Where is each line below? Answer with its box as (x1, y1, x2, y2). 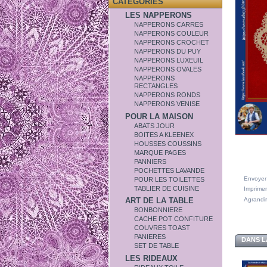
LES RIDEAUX (125, 253, 178, 263)
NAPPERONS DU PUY (134, 48, 201, 55)
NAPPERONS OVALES (134, 66, 202, 73)
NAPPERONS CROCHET (134, 39, 210, 46)
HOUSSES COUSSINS (134, 139, 202, 147)
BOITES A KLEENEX (134, 131, 194, 138)
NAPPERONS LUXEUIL (134, 57, 204, 64)
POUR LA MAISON (125, 111, 194, 121)
